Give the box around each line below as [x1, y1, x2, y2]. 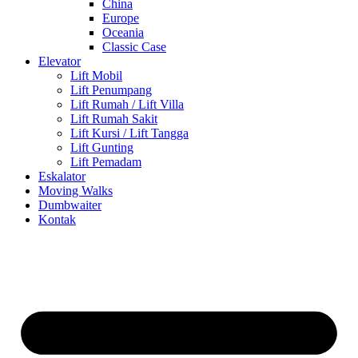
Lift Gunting [70, 141, 133, 154]
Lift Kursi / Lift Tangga [70, 126, 189, 140]
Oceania [102, 26, 144, 39]
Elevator [38, 54, 81, 68]
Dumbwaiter [38, 198, 101, 212]
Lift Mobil [70, 69, 122, 82]
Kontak [38, 213, 76, 226]
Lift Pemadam [70, 155, 141, 169]
